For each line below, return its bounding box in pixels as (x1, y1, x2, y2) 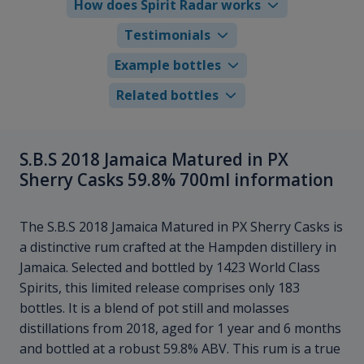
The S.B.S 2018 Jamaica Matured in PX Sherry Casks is (19, 218, 343, 236)
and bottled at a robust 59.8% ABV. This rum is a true (19, 340, 340, 358)
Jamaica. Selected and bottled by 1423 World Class (19, 258, 320, 277)
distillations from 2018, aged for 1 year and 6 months (19, 319, 341, 338)
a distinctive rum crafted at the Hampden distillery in (19, 238, 336, 257)
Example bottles (114, 55, 221, 74)
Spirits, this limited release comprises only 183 (19, 279, 300, 297)
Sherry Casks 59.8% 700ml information (19, 167, 334, 191)
